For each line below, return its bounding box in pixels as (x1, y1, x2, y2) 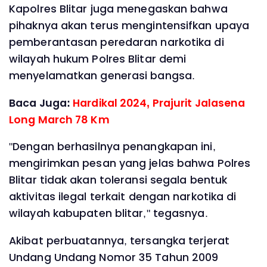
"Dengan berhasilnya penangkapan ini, (9, 139, 216, 154)
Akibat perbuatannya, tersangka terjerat (9, 233, 229, 248)
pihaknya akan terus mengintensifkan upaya (9, 18, 250, 33)
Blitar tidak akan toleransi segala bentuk (9, 173, 228, 188)
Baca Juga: (9, 95, 73, 110)
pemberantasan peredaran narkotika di (9, 35, 224, 50)
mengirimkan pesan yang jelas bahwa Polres (9, 156, 251, 171)
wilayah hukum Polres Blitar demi (9, 52, 187, 67)
